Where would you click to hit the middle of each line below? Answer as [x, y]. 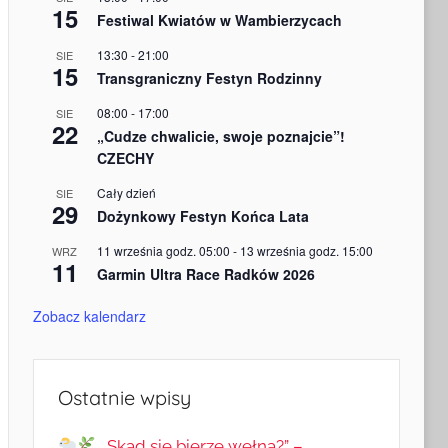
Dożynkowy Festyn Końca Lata [202, 216]
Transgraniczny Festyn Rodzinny [209, 78]
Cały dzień [126, 193]
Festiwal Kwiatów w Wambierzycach [219, 20]
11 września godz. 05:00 [163, 251]
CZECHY [125, 158]
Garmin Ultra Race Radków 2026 [205, 274]
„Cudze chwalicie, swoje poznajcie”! [220, 136]
